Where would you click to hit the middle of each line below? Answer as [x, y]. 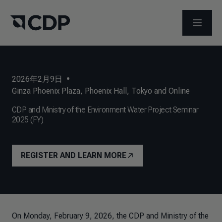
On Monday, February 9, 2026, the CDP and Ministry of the [110, 216]
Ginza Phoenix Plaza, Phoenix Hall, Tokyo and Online [101, 91]
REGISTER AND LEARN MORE [74, 155]
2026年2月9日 [37, 79]
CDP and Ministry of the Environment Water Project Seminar [105, 110]
